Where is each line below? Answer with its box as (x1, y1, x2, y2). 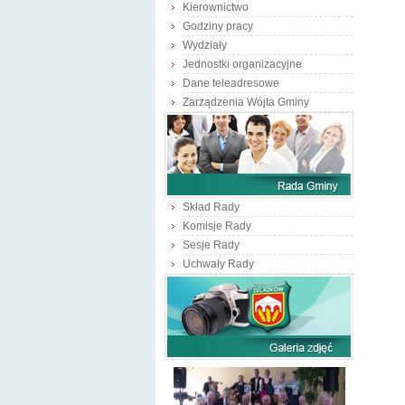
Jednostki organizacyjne (183, 58, 302, 71)
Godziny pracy (183, 20, 253, 33)
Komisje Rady (183, 220, 251, 232)
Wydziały (183, 39, 227, 52)
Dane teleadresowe (183, 77, 279, 89)
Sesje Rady (183, 239, 240, 251)
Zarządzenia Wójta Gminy (183, 96, 309, 108)
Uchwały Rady (183, 258, 254, 270)
